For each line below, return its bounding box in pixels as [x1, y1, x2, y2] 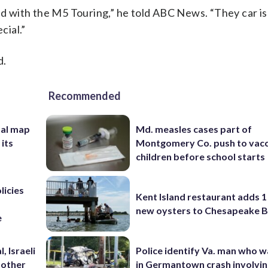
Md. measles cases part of [136, 123, 252, 135]
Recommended [48, 89, 121, 102]
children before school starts [136, 151, 266, 163]
